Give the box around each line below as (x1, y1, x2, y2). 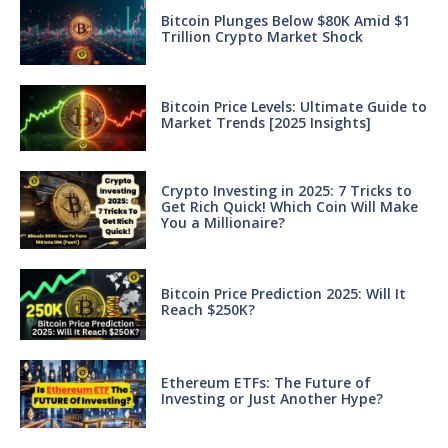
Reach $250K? (160, 299, 255, 319)
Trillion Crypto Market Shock (160, 27, 363, 46)
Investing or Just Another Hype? (160, 389, 383, 409)
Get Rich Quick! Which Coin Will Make (160, 197, 418, 217)
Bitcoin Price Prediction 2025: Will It (160, 283, 406, 303)
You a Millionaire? (160, 213, 285, 233)
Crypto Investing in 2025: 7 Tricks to (160, 181, 412, 201)
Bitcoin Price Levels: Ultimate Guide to (160, 97, 427, 117)
